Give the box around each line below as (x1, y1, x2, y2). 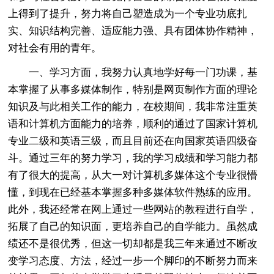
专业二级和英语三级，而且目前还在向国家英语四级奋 (8, 135, 258, 147)
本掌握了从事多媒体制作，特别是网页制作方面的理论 (8, 83, 258, 95)
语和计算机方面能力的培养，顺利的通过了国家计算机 (8, 117, 258, 130)
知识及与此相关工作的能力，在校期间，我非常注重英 (8, 100, 258, 113)
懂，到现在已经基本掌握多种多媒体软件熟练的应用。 (8, 186, 258, 198)
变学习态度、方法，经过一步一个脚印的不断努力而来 (8, 254, 258, 267)
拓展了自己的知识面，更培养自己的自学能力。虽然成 (8, 220, 258, 232)
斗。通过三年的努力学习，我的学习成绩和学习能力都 (8, 152, 258, 164)
